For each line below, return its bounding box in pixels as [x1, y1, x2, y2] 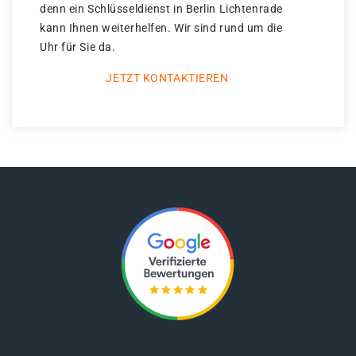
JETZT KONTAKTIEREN [106, 72, 229, 85]
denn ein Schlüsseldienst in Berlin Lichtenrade [40, 2, 283, 16]
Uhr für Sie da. [40, 41, 116, 54]
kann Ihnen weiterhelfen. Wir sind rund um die [40, 21, 283, 35]
